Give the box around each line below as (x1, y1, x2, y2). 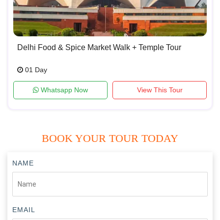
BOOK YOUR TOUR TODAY (42, 132, 178, 144)
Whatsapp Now (39, 85, 88, 94)
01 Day (23, 65, 47, 74)
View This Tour (137, 85, 183, 94)
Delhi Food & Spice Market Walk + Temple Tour (17, 43, 181, 52)
